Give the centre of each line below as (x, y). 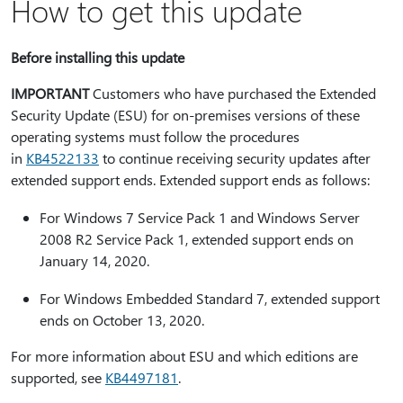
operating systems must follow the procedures (155, 136)
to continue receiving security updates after (235, 158)
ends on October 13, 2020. (122, 320)
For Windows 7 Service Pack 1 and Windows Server (200, 217)
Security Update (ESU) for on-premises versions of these (185, 115)
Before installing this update (98, 57)
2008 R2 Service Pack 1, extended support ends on (197, 239)
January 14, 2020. (94, 260)
